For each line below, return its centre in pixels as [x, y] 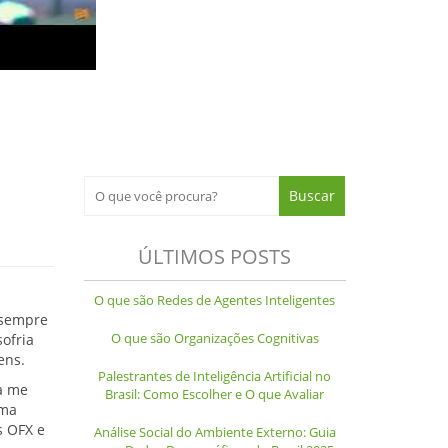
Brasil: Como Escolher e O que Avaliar [215, 394]
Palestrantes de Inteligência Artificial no [215, 376]
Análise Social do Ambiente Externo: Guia [214, 432]
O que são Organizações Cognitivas [214, 338]
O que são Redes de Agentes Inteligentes [215, 300]
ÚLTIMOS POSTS [215, 257]
